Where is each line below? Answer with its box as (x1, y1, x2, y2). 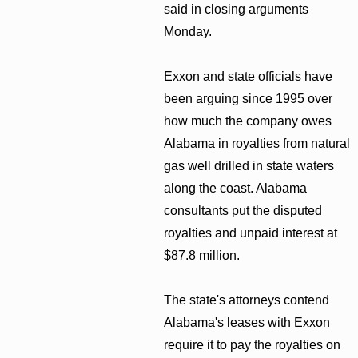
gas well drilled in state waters (164, 158, 335, 173)
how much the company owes (164, 113, 332, 128)
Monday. (164, 24, 213, 38)
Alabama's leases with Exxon (164, 315, 331, 329)
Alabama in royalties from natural (164, 136, 351, 150)
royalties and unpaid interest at (164, 225, 338, 240)
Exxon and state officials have (164, 69, 333, 83)
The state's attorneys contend (164, 292, 330, 307)
